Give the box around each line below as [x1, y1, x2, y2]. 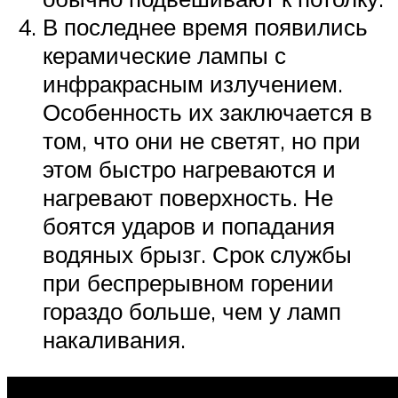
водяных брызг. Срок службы [43, 240, 352, 269]
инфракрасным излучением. [43, 69, 343, 99]
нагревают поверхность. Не [43, 183, 333, 212]
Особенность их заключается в [43, 98, 372, 127]
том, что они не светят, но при [43, 126, 361, 155]
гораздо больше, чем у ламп [43, 297, 341, 326]
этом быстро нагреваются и [43, 155, 336, 184]
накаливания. [43, 325, 186, 354]
